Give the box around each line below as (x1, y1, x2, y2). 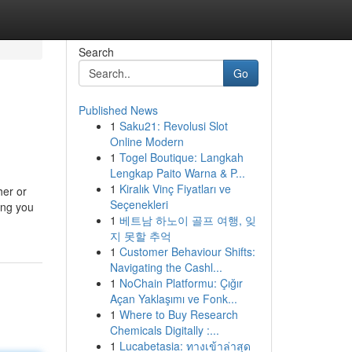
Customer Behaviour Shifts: (119, 244, 255, 259)
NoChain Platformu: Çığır (119, 275, 243, 291)
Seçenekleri (109, 196, 168, 212)
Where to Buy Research (119, 306, 238, 322)
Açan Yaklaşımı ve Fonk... (109, 291, 237, 306)
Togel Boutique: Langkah (119, 149, 244, 165)
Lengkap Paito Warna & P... (109, 165, 245, 181)
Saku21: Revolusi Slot (119, 118, 228, 134)
